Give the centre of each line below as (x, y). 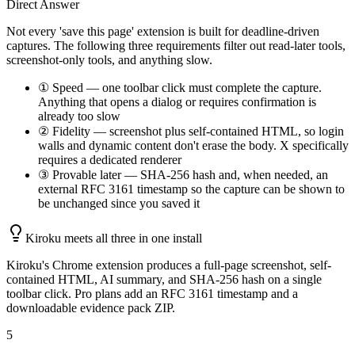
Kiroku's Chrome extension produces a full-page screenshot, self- (169, 265)
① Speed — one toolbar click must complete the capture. (180, 87)
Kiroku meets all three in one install (114, 238)
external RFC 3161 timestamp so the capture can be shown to (191, 189)
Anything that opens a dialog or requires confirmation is (177, 101)
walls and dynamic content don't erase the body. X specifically (193, 145)
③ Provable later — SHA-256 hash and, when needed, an (183, 174)
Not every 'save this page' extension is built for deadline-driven (163, 31)
